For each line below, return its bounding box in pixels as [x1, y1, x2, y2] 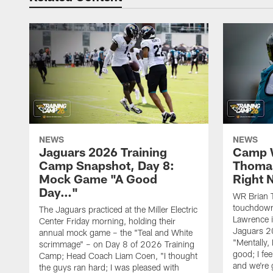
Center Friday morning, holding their [39, 216, 175, 227]
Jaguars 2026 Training [39, 144, 167, 160]
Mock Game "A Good [39, 171, 157, 186]
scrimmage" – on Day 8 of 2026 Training [39, 239, 194, 250]
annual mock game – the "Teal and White [39, 227, 193, 238]
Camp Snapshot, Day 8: [39, 158, 174, 173]
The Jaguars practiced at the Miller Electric [39, 204, 197, 215]
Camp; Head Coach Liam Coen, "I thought [39, 250, 197, 261]
